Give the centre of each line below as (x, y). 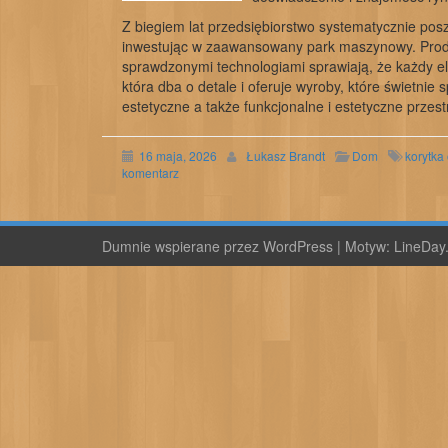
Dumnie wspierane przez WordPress (219, 246)
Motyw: (369, 246)
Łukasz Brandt (285, 155)
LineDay (419, 246)
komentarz (150, 172)
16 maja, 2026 (178, 155)
